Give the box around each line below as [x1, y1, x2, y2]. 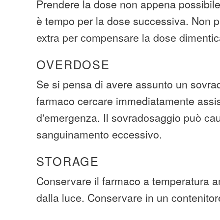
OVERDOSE [36, 56, 110, 73]
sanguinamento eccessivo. [36, 126, 163, 142]
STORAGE [36, 153, 100, 170]
